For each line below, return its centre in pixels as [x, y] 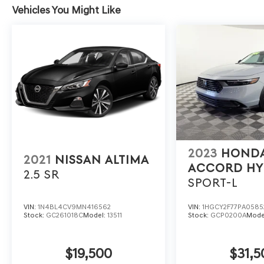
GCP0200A [229, 215]
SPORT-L [213, 183]
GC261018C [65, 215]
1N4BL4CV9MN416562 [74, 207]
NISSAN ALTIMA [102, 160]
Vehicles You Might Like [66, 10]
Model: [95, 215]
